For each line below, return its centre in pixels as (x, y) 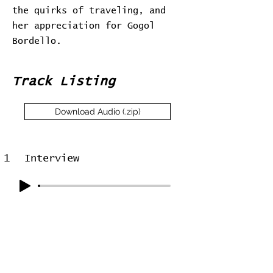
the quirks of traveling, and (89, 11)
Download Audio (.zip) (97, 112)
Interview (52, 159)
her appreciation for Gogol (83, 26)
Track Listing (64, 81)
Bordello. (37, 41)
